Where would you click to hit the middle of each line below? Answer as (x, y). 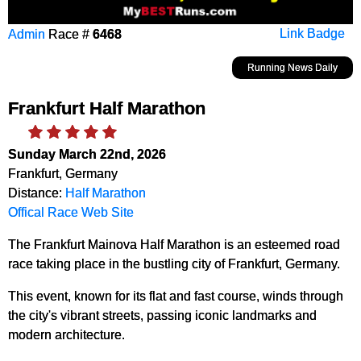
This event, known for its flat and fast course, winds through (176, 296)
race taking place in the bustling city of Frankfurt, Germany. (174, 263)
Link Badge (312, 33)
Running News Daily (293, 68)
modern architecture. (66, 334)
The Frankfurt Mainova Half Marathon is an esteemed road (174, 244)
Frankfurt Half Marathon (107, 108)
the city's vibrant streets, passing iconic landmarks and (162, 315)
